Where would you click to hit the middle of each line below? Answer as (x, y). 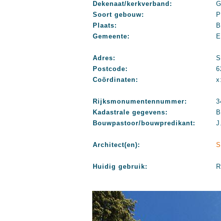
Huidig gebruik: (120, 166)
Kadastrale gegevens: (130, 112)
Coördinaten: (115, 80)
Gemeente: (111, 36)
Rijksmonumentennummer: (140, 101)
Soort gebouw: (118, 15)
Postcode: (110, 69)
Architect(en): (116, 145)
